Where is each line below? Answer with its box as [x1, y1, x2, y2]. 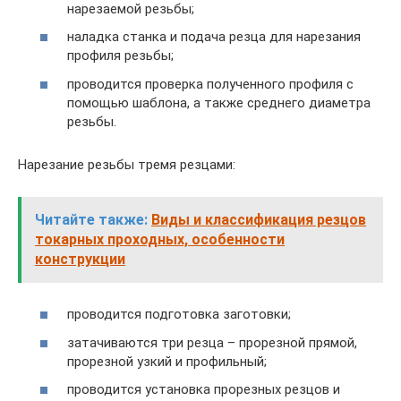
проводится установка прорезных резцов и [67, 381, 340, 397]
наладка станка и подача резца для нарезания [67, 29, 361, 45]
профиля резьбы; [67, 47, 174, 64]
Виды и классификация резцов [151, 210, 366, 228]
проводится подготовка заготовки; [67, 306, 291, 322]
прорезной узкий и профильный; [67, 353, 267, 370]
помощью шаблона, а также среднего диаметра [67, 94, 371, 111]
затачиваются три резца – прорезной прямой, [67, 334, 357, 351]
